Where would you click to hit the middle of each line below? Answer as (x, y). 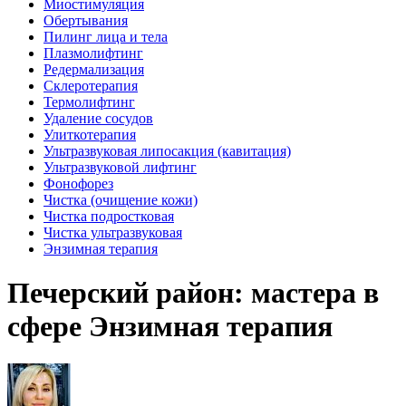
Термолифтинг (89, 102)
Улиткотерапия (90, 135)
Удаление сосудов (98, 118)
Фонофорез (78, 184)
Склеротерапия (91, 86)
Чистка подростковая (109, 216)
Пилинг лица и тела (106, 37)
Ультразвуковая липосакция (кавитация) (167, 151)
